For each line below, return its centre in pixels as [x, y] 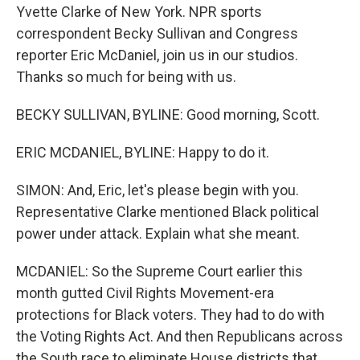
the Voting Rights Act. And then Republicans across [180, 336]
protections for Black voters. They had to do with [170, 315]
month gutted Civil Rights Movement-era [145, 293]
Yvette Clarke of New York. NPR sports [139, 12]
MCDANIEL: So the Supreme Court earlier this [160, 271]
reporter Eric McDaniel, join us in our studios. [157, 55]
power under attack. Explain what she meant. [158, 233]
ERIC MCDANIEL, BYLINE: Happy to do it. [143, 152]
